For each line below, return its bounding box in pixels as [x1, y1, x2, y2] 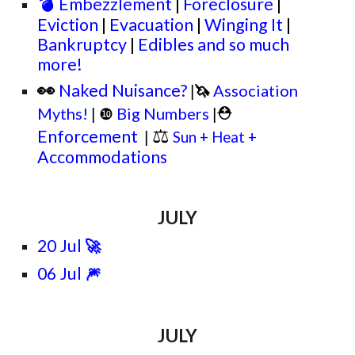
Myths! [37, 104, 89, 123]
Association [213, 81, 299, 100]
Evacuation [109, 14, 197, 35]
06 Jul [37, 263, 82, 284]
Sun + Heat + [170, 128, 258, 146]
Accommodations [37, 147, 168, 167]
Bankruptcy [37, 34, 128, 55]
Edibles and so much [138, 34, 290, 55]
